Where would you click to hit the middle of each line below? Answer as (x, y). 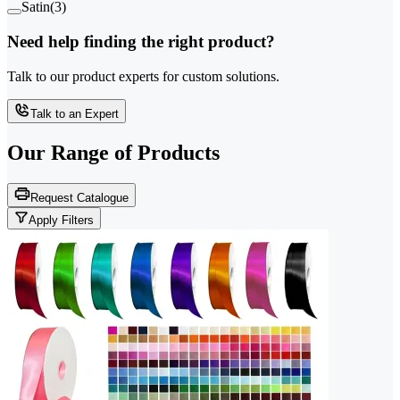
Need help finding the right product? (141, 41)
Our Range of (70, 152)
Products (179, 152)
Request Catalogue (79, 197)
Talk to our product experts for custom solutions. (143, 76)
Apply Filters (61, 220)
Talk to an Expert (75, 113)
